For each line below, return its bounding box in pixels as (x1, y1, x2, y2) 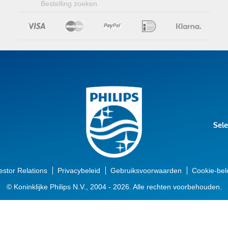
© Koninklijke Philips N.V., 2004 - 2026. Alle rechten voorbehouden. (6, 182, 222, 191)
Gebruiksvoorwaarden (110, 166, 182, 175)
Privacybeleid (58, 166, 100, 175)
